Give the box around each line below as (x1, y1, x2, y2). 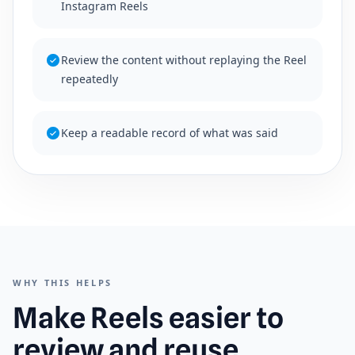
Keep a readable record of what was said (61, 125, 278, 141)
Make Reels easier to (13, 300, 284, 336)
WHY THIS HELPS (13, 277, 113, 289)
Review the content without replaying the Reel (61, 52, 307, 68)
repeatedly (61, 71, 118, 87)
